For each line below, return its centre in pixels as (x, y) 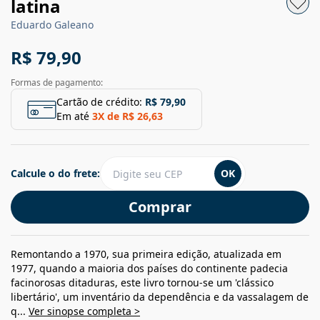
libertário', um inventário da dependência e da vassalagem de (160, 297)
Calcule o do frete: (55, 174)
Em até (73, 116)
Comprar (160, 207)
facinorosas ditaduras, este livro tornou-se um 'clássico (142, 283)
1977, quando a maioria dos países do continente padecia (149, 269)
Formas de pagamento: (57, 83)
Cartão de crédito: (99, 102)
